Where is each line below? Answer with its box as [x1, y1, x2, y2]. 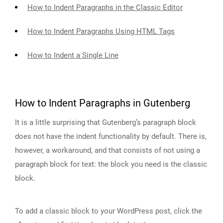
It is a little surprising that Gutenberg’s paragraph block [15, 117, 196, 127]
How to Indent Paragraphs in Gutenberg [15, 96, 190, 111]
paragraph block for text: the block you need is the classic [15, 159, 207, 169]
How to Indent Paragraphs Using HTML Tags [27, 26, 175, 36]
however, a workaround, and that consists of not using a [15, 145, 200, 155]
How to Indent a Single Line [27, 50, 118, 60]
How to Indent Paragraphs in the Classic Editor [27, 2, 183, 12]
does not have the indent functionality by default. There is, [15, 131, 207, 141]
